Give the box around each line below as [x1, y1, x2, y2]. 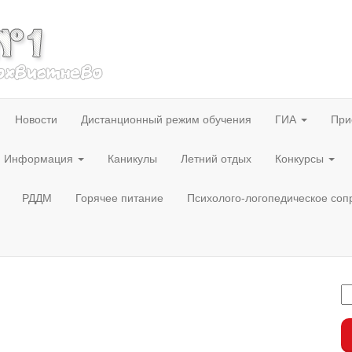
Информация [4, 150, 76, 166]
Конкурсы [275, 150, 327, 166]
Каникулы [108, 150, 157, 166]
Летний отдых [181, 150, 251, 166]
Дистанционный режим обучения [81, 111, 251, 126]
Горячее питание [75, 189, 163, 205]
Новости [15, 111, 57, 126]
